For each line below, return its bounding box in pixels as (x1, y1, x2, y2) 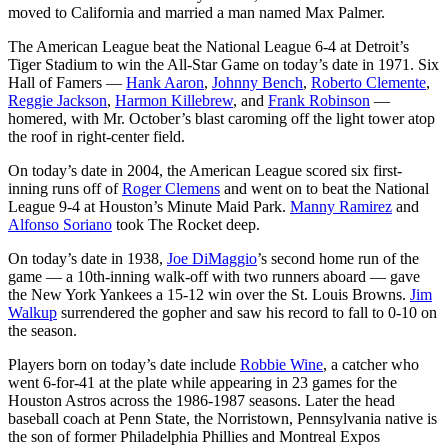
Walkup (8, 303, 57, 321)
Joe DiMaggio (167, 249, 257, 267)
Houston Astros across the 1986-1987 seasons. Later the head (8, 391, 395, 409)
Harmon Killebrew (115, 91, 233, 109)
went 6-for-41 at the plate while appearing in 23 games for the (8, 373, 397, 391)
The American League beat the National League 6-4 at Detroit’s (8, 37, 409, 55)
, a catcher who (323, 355, 419, 373)
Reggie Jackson (8, 91, 107, 109)
